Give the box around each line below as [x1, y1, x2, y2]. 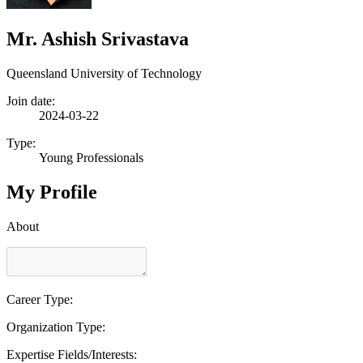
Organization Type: [6, 319, 105, 334]
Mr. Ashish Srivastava [6, 28, 189, 49]
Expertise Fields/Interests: [6, 347, 137, 361]
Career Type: [6, 292, 73, 306]
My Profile [6, 181, 97, 203]
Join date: [6, 93, 55, 108]
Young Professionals [39, 150, 143, 164]
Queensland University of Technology [6, 66, 202, 80]
